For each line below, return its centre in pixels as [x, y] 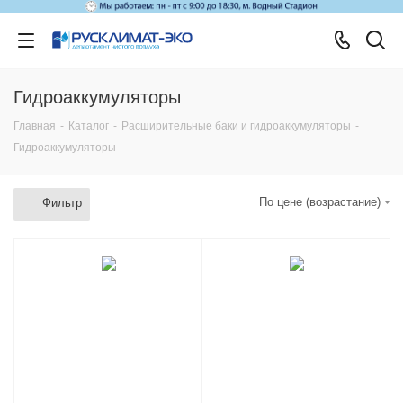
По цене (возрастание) [320, 201]
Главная [35, 125]
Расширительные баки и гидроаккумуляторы [236, 125]
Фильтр [62, 202]
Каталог [89, 125]
